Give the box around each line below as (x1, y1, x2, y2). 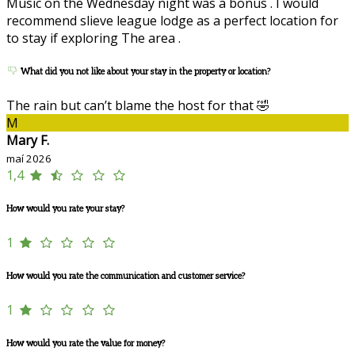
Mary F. (6, 132, 49, 150)
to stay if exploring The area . (6, 29, 181, 48)
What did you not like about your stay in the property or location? (18, 67, 270, 78)
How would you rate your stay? (6, 204, 124, 215)
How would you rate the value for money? (6, 338, 165, 349)
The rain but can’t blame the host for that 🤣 (6, 97, 269, 115)
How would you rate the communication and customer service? (6, 271, 245, 282)
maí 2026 (6, 151, 52, 166)
